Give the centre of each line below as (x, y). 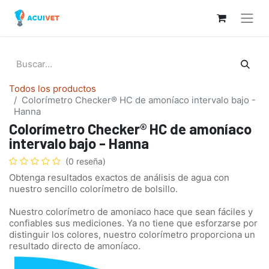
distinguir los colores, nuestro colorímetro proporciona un (132, 235)
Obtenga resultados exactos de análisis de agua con (119, 178)
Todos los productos (53, 89)
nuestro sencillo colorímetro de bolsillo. (93, 189)
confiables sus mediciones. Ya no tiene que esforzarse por (133, 223)
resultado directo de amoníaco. (75, 246)
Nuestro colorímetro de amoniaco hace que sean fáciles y (131, 212)
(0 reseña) (86, 162)
